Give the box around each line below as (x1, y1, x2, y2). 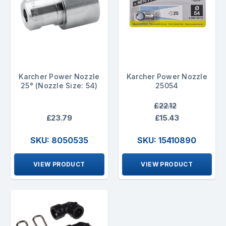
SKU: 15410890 (137, 135, 197, 145)
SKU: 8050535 (30, 135, 88, 145)
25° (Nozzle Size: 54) (21, 81, 98, 90)
